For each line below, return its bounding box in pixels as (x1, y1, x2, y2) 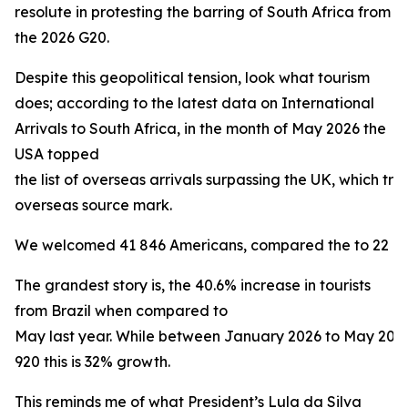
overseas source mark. (15, 196, 172, 214)
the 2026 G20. (15, 28, 109, 46)
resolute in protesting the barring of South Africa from (15, 3, 391, 21)
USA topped (15, 145, 99, 163)
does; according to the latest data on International (15, 94, 374, 112)
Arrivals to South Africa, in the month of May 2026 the (15, 119, 386, 138)
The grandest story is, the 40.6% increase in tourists (15, 276, 371, 294)
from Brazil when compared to (15, 301, 228, 320)
